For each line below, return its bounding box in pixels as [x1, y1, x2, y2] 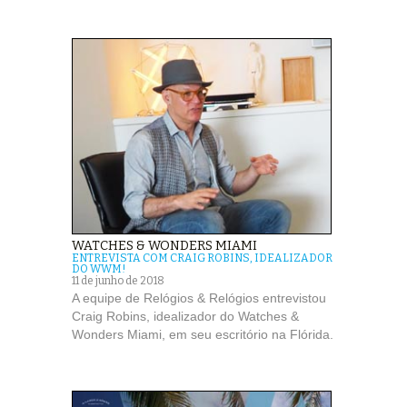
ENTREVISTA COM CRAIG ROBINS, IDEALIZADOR [72, 252, 333, 265]
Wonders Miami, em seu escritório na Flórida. [72, 327, 333, 342]
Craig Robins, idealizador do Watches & [72, 309, 299, 324]
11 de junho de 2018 [72, 274, 164, 288]
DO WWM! [72, 263, 125, 276]
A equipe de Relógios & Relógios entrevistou [72, 291, 326, 306]
